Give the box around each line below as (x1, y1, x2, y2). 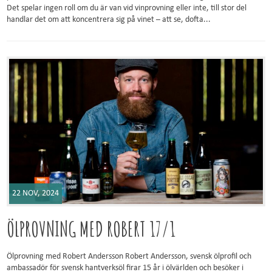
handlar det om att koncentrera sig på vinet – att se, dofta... (7, 15, 211, 25)
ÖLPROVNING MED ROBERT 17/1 (7, 215, 176, 242)
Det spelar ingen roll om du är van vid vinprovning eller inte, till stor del (7, 4, 247, 13)
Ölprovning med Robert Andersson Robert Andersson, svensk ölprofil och (7, 251, 252, 261)
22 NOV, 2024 (12, 188, 59, 198)
